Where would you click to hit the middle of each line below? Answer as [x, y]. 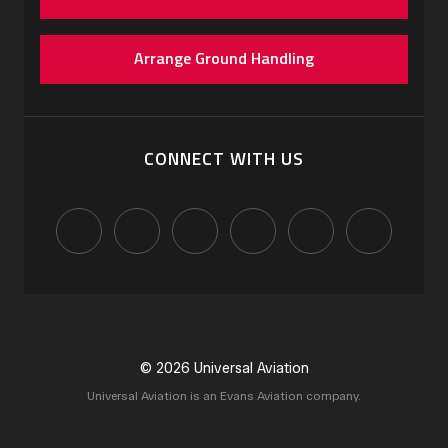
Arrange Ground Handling [224, 58]
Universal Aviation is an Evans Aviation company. [224, 396]
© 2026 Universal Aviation [224, 368]
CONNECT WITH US [224, 159]
